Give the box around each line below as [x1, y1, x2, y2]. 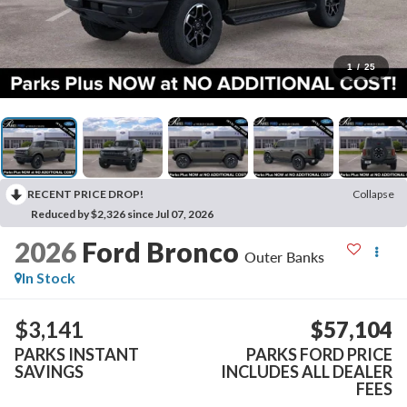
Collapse [352, 186, 394, 201]
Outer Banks [243, 247, 324, 265]
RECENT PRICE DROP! [27, 186, 144, 201]
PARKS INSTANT [14, 344, 139, 365]
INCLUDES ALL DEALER [221, 362, 393, 382]
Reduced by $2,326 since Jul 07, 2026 [31, 206, 213, 221]
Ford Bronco [81, 234, 239, 268]
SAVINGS [14, 362, 84, 382]
